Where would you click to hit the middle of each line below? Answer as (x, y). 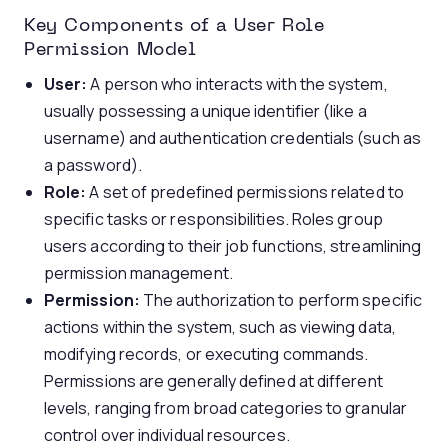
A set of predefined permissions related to (245, 192)
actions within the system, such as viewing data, (220, 327)
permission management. (138, 273)
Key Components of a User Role (174, 26)
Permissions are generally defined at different (213, 381)
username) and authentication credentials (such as (232, 138)
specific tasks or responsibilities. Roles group (213, 219)
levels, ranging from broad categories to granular (225, 408)
